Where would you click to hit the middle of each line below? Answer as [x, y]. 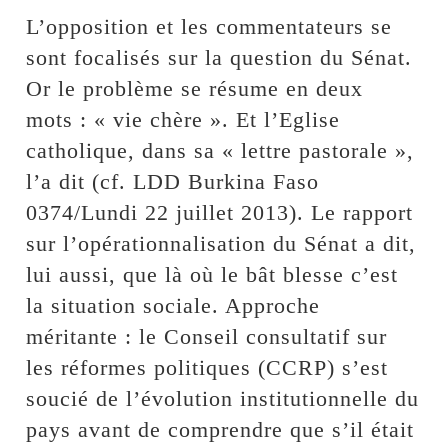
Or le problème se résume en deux [195, 89]
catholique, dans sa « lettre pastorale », [220, 151]
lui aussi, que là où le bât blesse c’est [212, 275]
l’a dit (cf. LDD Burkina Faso [173, 182]
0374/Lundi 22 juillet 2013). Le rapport [220, 213]
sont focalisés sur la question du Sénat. [219, 58]
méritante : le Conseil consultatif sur [207, 337]
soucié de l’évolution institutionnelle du [223, 399]
